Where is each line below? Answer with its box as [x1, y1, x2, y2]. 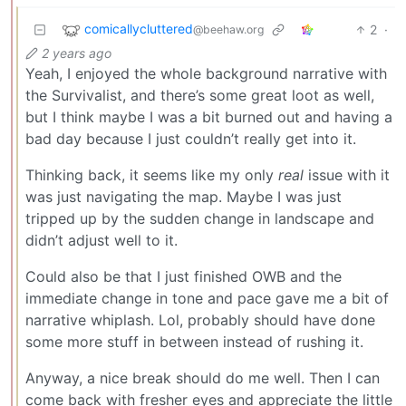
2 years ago [42, 44, 111, 61]
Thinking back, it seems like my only [25, 165, 278, 184]
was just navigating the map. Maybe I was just [25, 187, 342, 206]
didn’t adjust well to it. [25, 230, 178, 249]
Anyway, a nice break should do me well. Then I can [25, 368, 380, 387]
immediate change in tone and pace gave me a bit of [25, 288, 389, 307]
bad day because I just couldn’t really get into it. [25, 129, 356, 148]
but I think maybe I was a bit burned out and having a [25, 107, 392, 126]
